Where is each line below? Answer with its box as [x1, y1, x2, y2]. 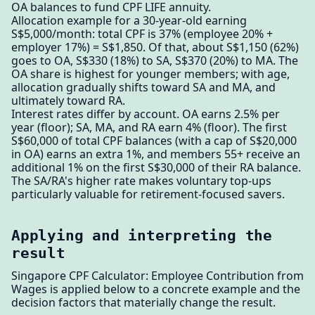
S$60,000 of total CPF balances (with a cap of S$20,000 [11, 132, 297, 148]
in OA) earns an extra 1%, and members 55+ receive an [11, 146, 300, 162]
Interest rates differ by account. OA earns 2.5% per [11, 105, 280, 122]
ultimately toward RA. [11, 92, 125, 108]
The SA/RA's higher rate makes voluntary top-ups [11, 172, 271, 188]
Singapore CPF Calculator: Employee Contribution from [11, 268, 304, 284]
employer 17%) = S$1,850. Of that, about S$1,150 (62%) [11, 39, 299, 55]
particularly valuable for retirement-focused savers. [11, 186, 285, 202]
